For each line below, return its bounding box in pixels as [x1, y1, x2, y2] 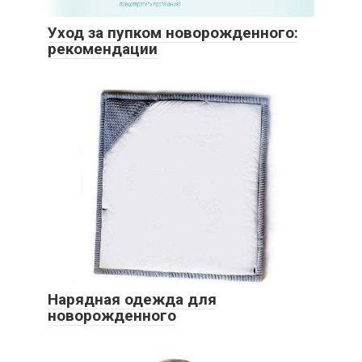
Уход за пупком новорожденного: [48, 23, 298, 42]
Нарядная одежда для [48, 290, 217, 309]
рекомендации [48, 40, 158, 58]
